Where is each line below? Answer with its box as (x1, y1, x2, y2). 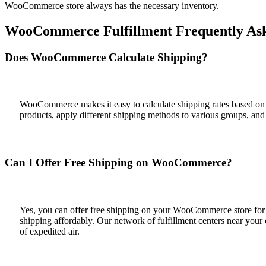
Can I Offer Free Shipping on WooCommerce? (5, 156, 232, 169)
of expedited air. (20, 226, 80, 236)
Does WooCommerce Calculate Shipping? (5, 50, 208, 64)
